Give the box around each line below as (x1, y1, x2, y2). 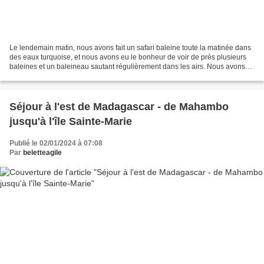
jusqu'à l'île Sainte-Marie (9, 115, 132, 127)
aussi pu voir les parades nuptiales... (9, 71, 126, 80)
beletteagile (23, 148, 62, 157)
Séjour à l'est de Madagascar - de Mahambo (9, 100, 229, 113)
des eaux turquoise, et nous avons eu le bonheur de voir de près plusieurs (9, 52, 246, 61)
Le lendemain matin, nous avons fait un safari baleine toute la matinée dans (9, 43, 251, 52)
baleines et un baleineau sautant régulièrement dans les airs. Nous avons (9, 62, 245, 71)
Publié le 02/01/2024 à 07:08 (9, 138, 103, 147)
